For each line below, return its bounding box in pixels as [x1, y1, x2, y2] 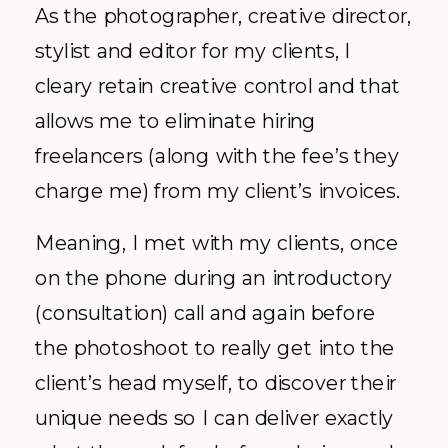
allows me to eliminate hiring [35, 107, 317, 133]
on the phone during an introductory [35, 264, 392, 290]
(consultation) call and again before [35, 299, 376, 325]
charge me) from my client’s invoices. [35, 177, 401, 203]
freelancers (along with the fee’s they [35, 142, 399, 168]
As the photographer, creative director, [35, 2, 412, 28]
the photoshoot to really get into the [35, 334, 395, 360]
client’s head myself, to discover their [35, 369, 397, 395]
